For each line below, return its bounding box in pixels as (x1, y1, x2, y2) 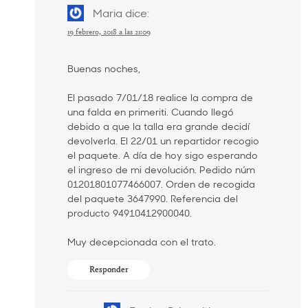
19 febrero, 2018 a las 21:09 (67, 27, 151, 36)
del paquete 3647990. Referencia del (67, 191, 238, 205)
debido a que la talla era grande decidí (67, 119, 250, 133)
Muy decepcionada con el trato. (67, 234, 216, 248)
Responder (89, 265, 129, 274)
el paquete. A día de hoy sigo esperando (67, 148, 258, 162)
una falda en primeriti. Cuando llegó (67, 104, 234, 118)
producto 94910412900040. (67, 206, 192, 219)
